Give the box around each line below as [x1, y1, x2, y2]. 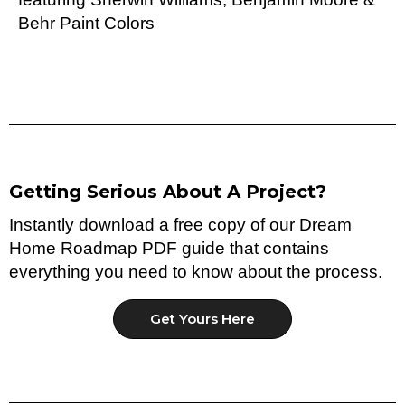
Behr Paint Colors [18, 14, 155, 33]
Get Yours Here [150, 310, 255, 328]
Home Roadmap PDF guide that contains [9, 238, 329, 258]
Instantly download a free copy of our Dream [9, 214, 352, 234]
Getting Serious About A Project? [9, 180, 326, 202]
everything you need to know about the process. [9, 261, 382, 281]
